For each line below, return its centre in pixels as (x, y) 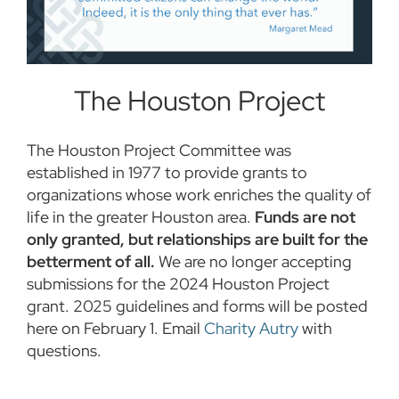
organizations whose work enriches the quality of (199, 195)
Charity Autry (251, 329)
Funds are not (305, 217)
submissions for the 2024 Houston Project (178, 284)
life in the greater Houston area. (141, 217)
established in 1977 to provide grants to (167, 173)
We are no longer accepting (255, 262)
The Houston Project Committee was (159, 151)
